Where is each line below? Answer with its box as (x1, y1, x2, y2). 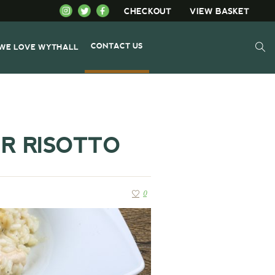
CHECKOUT (124, 7, 172, 16)
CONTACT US (91, 41, 144, 50)
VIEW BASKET (190, 7, 250, 16)
